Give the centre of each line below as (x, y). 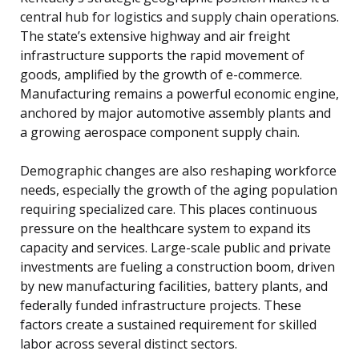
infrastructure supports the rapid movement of (162, 56)
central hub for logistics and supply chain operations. (179, 17)
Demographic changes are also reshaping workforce (178, 171)
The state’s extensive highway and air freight (155, 36)
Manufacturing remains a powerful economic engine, (179, 94)
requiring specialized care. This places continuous (169, 210)
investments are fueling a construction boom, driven (177, 267)
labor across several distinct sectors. (129, 344)
